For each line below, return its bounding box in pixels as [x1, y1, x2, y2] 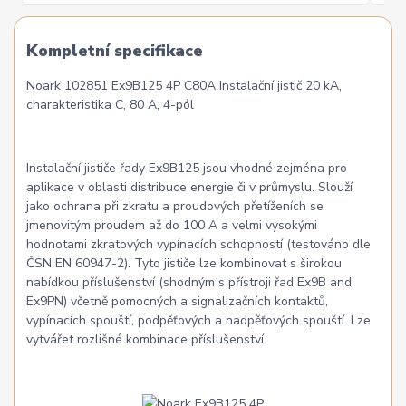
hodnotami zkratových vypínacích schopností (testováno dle [26, 236, 372, 254]
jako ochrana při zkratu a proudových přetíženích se [26, 198, 324, 216]
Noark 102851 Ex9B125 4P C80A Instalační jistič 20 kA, [26, 77, 343, 95]
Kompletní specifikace [26, 39, 204, 62]
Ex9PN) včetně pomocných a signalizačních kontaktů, [26, 293, 329, 311]
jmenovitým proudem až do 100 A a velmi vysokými [26, 217, 318, 235]
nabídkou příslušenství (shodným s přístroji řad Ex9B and [26, 274, 353, 292]
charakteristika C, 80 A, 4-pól [26, 96, 195, 114]
